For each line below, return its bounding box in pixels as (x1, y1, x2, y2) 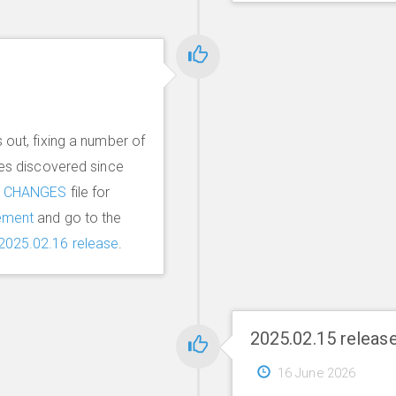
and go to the (34, 209, 122, 226)
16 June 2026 (277, 365, 356, 381)
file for (66, 183, 110, 201)
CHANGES (3, 183, 67, 201)
